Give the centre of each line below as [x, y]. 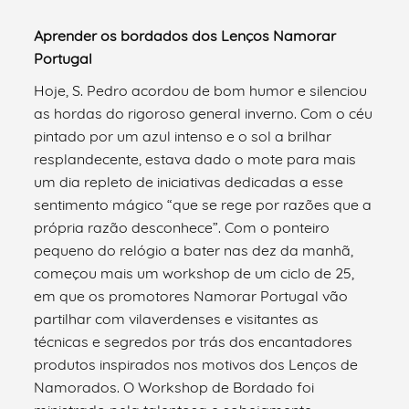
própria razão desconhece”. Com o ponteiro [182, 227]
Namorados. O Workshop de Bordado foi [174, 387]
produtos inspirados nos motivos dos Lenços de [196, 364]
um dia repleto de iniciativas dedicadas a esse [189, 181]
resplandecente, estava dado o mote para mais [195, 158]
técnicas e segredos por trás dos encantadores [194, 341]
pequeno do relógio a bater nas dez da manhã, [194, 250]
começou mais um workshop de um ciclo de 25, [194, 273]
